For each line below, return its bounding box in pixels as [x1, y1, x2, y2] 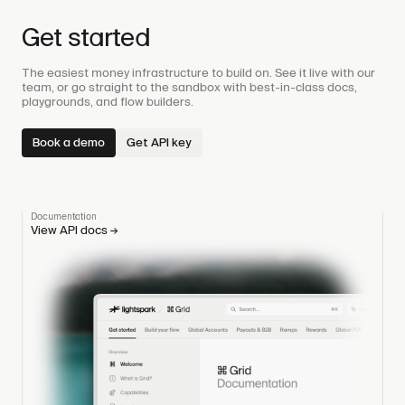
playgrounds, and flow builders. [22, 92, 193, 113]
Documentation [31, 209, 97, 226]
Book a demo [33, 132, 105, 153]
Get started [22, 16, 150, 61]
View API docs [31, 221, 108, 241]
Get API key [127, 132, 192, 153]
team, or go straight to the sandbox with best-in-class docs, [22, 78, 357, 99]
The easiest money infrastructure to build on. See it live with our [22, 63, 375, 84]
